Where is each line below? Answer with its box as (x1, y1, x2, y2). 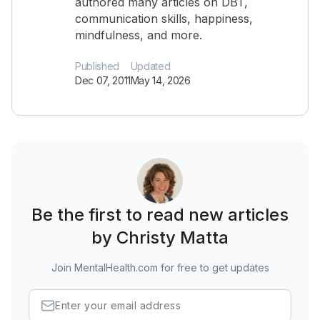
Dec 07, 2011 (75, 74, 131, 86)
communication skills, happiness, (75, 11, 253, 26)
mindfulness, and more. (75, 28, 202, 42)
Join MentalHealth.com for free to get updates (51, 261, 269, 274)
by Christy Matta (91, 227, 229, 248)
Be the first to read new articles (31, 204, 289, 225)
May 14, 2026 (130, 74, 191, 86)
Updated (130, 60, 171, 72)
